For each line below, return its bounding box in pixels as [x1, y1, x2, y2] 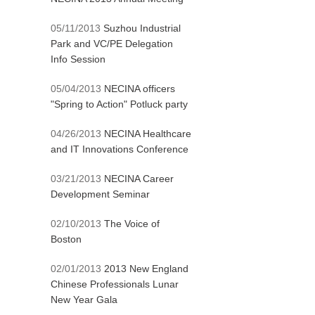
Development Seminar [51, 188, 150, 200]
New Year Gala [51, 294, 117, 305]
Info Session [51, 53, 105, 65]
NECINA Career [104, 173, 174, 184]
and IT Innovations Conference [51, 143, 188, 155]
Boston [51, 233, 82, 245]
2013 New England [104, 263, 188, 274]
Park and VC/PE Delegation [51, 38, 173, 49]
